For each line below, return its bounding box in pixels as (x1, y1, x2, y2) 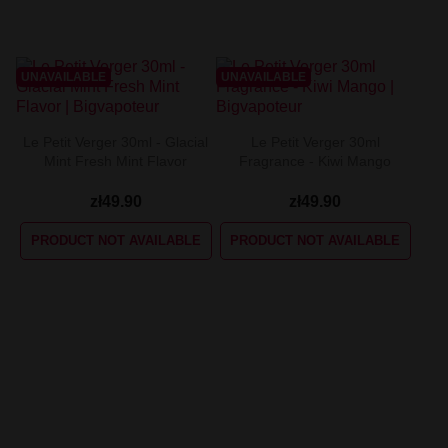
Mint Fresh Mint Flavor (44, 152, 188, 169)
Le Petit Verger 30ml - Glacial (23, 133, 209, 150)
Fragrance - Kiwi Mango (239, 152, 392, 169)
